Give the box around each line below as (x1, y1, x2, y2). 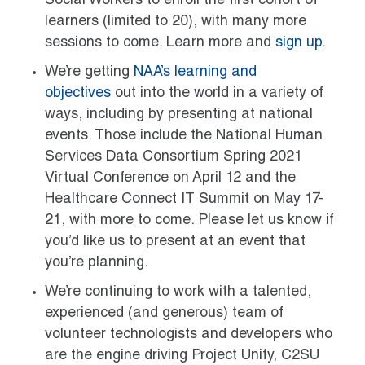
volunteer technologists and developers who (45, 327, 332, 342)
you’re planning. (45, 255, 148, 270)
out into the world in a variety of (111, 86, 323, 101)
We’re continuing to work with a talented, (45, 284, 311, 300)
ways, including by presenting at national (45, 107, 313, 122)
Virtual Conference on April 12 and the (45, 170, 296, 186)
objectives (45, 86, 111, 101)
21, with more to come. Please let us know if (45, 213, 334, 228)
